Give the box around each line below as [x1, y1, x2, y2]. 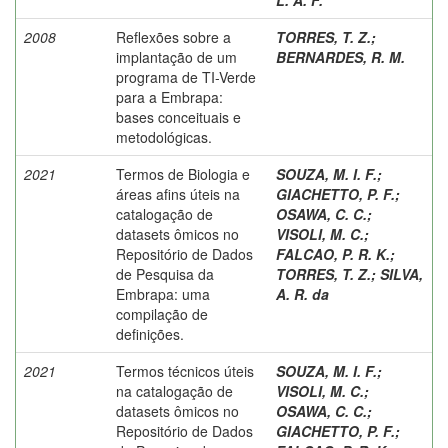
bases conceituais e [116, 106, 241, 127]
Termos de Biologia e [116, 163, 250, 184]
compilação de [116, 303, 208, 324]
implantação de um [116, 46, 237, 67]
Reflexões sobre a [116, 26, 231, 47]
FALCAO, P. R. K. [276, 243, 390, 264]
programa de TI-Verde [116, 66, 256, 87]
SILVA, [380, 263, 423, 284]
